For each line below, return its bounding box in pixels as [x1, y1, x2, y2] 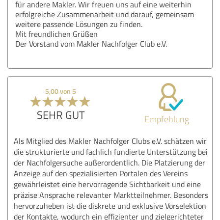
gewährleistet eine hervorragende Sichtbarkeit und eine [14, 178, 201, 190]
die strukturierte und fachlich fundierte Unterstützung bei [14, 146, 208, 157]
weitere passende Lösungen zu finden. [15, 18, 142, 29]
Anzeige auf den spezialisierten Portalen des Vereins [14, 167, 188, 179]
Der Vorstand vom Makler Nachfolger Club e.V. [15, 38, 167, 49]
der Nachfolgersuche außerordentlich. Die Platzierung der [14, 157, 205, 168]
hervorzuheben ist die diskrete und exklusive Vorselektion [14, 200, 206, 211]
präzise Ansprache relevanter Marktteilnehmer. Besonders [14, 189, 208, 200]
